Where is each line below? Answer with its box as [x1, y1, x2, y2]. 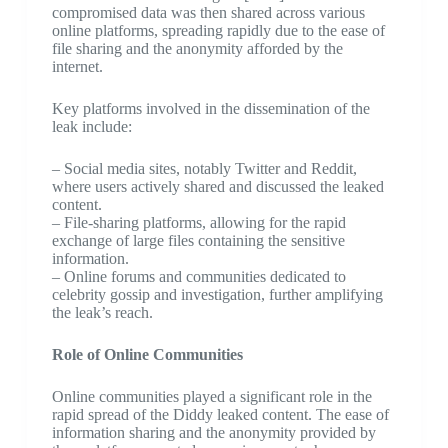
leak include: [51, 118, 132, 135]
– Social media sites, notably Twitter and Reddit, [51, 160, 357, 177]
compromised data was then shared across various [51, 4, 365, 21]
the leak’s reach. [51, 304, 153, 321]
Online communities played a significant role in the [51, 388, 372, 405]
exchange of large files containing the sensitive [51, 232, 345, 249]
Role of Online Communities [51, 346, 243, 363]
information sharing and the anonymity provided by [51, 424, 376, 441]
